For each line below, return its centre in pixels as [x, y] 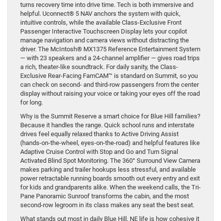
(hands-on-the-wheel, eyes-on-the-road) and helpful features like [110, 143]
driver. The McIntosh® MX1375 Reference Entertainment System [110, 49]
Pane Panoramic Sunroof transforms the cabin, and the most [105, 196]
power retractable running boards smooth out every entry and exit [110, 179]
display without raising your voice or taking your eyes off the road [110, 94]
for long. [32, 103]
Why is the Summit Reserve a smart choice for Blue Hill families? [110, 116]
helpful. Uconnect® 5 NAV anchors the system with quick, [100, 14]
